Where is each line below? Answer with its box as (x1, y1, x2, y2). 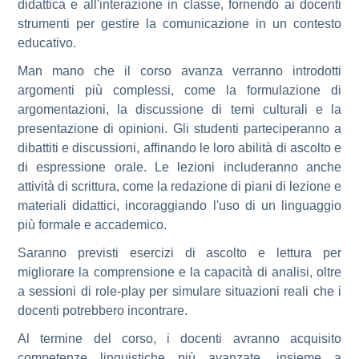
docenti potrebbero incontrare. (18, 304, 188, 317)
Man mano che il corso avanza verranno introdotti (18, 64, 341, 78)
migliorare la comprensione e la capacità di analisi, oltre (18, 265, 341, 279)
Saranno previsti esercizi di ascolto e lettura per (18, 246, 341, 260)
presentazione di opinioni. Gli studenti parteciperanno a (18, 122, 341, 135)
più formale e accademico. (18, 218, 167, 232)
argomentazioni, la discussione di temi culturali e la (18, 103, 341, 116)
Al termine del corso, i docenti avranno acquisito (18, 332, 341, 345)
